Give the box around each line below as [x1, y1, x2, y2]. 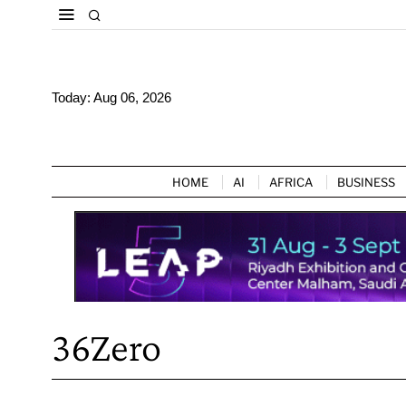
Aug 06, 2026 [93, 90, 171, 106]
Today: [52, 90, 93, 106]
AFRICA [269, 174, 313, 189]
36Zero [52, 324, 161, 370]
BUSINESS [337, 174, 395, 189]
